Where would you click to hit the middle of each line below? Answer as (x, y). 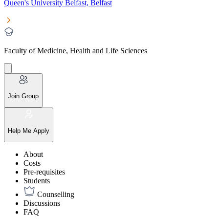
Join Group (23, 96)
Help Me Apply (29, 131)
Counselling (56, 194)
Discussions (42, 203)
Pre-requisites (44, 172)
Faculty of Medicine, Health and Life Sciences (76, 50)
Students (37, 180)
